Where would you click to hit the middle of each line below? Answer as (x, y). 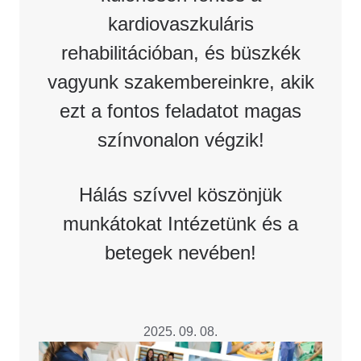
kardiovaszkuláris (180, 24)
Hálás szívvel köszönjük (180, 195)
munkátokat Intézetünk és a (180, 224)
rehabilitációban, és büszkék (180, 53)
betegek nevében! (180, 253)
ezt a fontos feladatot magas (180, 111)
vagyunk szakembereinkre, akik (180, 82)
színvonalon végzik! (180, 140)
